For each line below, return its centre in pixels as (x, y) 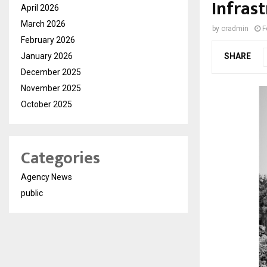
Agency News (46, 177)
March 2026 (43, 24)
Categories (60, 158)
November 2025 (51, 88)
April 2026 (40, 7)
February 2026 (48, 40)
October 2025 (46, 104)
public (32, 193)
